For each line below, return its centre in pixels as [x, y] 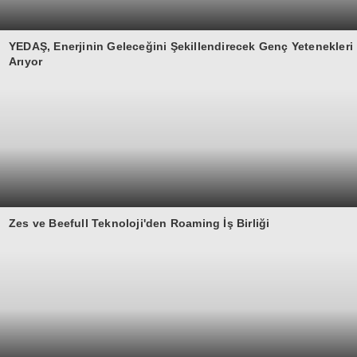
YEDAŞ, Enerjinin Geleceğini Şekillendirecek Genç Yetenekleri [181, 46]
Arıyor [26, 61]
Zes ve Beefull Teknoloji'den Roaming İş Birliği [139, 223]
